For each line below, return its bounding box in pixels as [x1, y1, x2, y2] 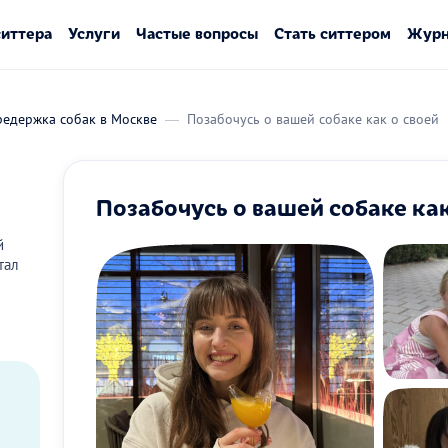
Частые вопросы [135, 22, 258, 43]
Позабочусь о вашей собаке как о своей [187, 110, 439, 128]
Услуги [67, 22, 120, 43]
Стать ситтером [273, 22, 391, 43]
